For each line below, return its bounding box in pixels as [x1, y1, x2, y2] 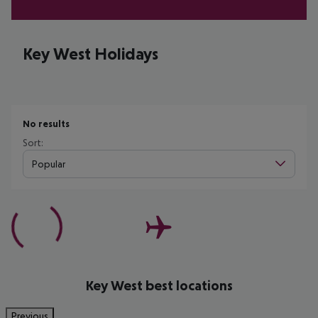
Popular [32, 158, 65, 170]
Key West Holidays [23, 44, 158, 63]
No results [23, 118, 70, 129]
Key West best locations [85, 278, 233, 293]
